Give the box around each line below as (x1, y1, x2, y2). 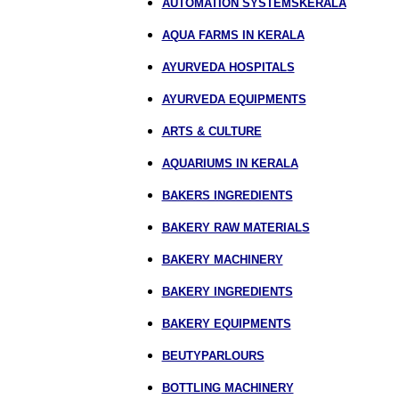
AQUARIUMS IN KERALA (161, 157, 298, 170)
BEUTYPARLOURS (161, 349, 265, 362)
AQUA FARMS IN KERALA (161, 28, 305, 42)
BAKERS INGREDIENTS (161, 189, 293, 202)
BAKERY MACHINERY (161, 253, 283, 266)
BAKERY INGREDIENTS (161, 285, 293, 298)
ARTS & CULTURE (161, 125, 262, 138)
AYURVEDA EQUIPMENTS (161, 93, 306, 106)
